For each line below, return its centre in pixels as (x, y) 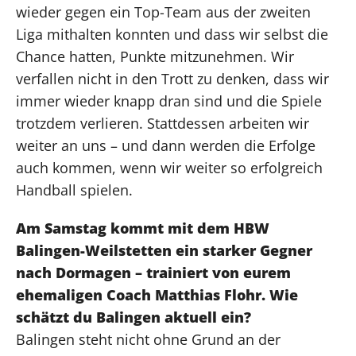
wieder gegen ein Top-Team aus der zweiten (163, 12)
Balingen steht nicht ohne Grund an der (148, 339)
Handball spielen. (74, 190)
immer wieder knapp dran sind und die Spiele (169, 101)
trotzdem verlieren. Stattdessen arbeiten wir (163, 123)
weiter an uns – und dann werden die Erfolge (166, 145)
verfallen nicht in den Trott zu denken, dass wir (172, 78)
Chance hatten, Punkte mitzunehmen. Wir (155, 56)
